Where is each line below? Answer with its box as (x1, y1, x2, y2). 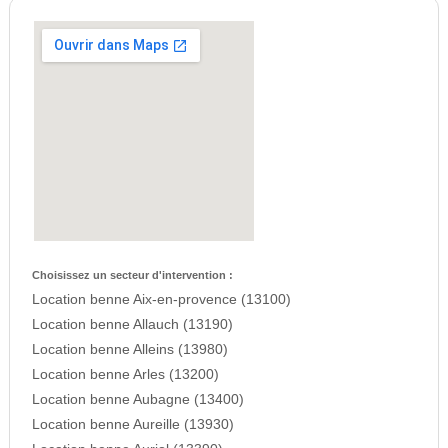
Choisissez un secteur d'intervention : (31, 269, 233, 282)
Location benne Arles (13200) (31, 367, 219, 383)
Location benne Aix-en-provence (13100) (31, 292, 291, 308)
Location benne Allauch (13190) (31, 317, 233, 333)
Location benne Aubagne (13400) (31, 392, 244, 408)
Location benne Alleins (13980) (31, 342, 228, 358)
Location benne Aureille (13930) (31, 417, 234, 433)
